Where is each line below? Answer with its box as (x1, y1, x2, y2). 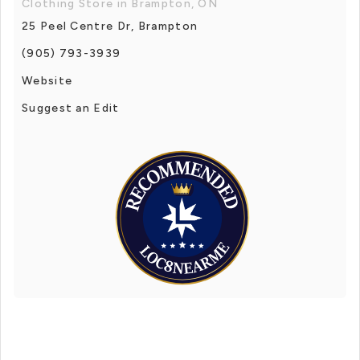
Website (22, 73, 73, 88)
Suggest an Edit (22, 100, 120, 115)
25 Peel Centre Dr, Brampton (22, 18, 198, 33)
